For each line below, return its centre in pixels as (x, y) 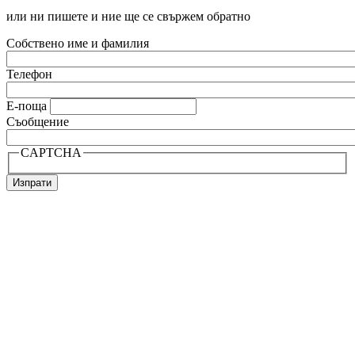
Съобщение (38, 121)
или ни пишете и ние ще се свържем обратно (128, 16)
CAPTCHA (51, 152)
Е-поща (27, 105)
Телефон (29, 74)
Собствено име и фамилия (78, 43)
